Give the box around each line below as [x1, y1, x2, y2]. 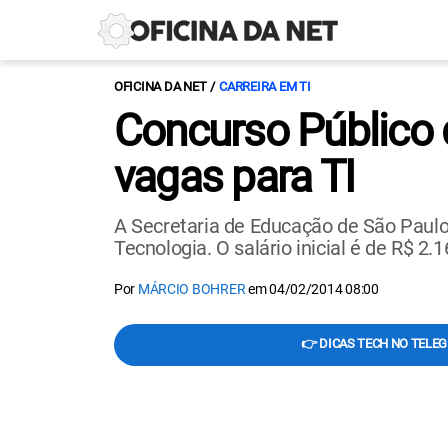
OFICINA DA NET [114, 79, 207, 94]
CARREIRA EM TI [219, 79, 311, 94]
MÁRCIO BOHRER [137, 281, 246, 297]
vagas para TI [114, 151, 355, 203]
